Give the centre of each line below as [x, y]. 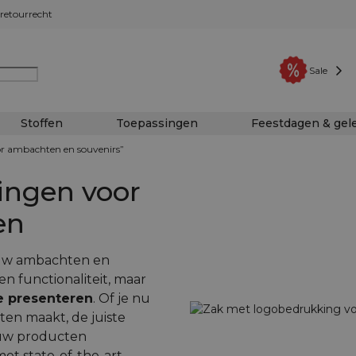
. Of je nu [122, 298]
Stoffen [42, 123]
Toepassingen [157, 123]
